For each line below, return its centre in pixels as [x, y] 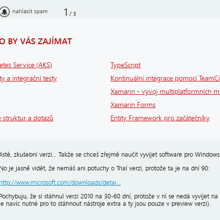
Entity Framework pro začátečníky [160, 118]
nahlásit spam [30, 11]
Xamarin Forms [133, 105]
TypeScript [126, 65]
